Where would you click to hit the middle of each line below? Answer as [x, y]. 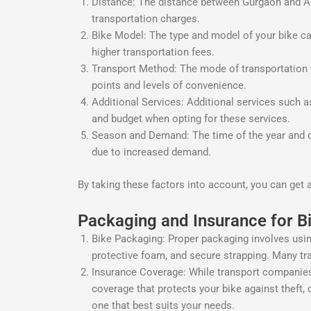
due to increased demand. [151, 152]
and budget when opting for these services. [191, 119]
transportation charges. [146, 19]
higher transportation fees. [153, 52]
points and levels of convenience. [169, 86]
